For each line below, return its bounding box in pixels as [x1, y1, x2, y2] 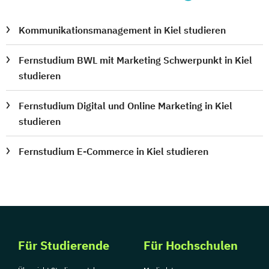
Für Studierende [18, 237, 109, 254]
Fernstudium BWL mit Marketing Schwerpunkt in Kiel [19, 54, 253, 67]
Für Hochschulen [144, 237, 238, 254]
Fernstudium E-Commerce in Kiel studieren [19, 145, 209, 158]
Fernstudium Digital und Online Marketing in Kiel [19, 100, 233, 112]
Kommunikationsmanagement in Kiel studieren [19, 24, 226, 37]
